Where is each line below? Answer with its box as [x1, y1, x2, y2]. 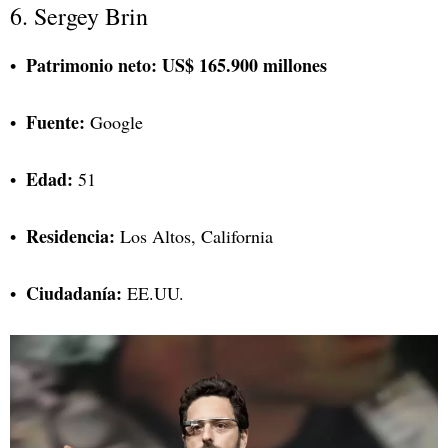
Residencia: [26, 223, 115, 250]
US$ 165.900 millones [162, 52, 327, 79]
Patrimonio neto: [26, 52, 157, 79]
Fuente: [26, 109, 85, 136]
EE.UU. [122, 281, 184, 306]
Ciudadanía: [26, 280, 122, 307]
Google [85, 110, 143, 135]
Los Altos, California [115, 224, 273, 249]
